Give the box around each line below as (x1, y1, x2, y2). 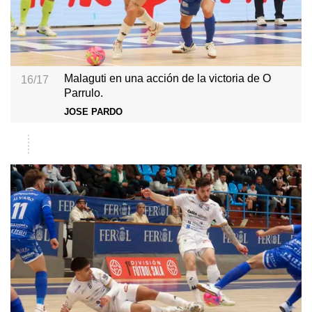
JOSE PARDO (64, 106, 123, 117)
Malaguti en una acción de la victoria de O (64, 72, 272, 85)
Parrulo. (64, 86, 104, 100)
